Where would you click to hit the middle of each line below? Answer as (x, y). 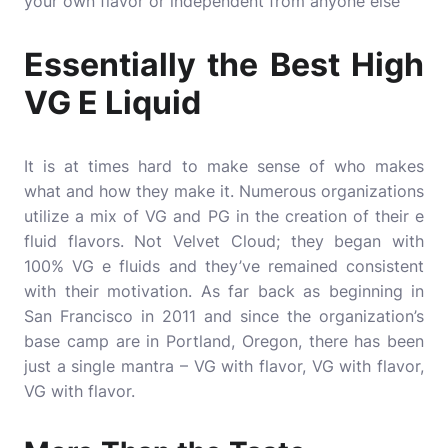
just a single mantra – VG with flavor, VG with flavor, (224, 366)
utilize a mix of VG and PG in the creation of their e (224, 216)
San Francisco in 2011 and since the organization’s (224, 316)
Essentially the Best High (224, 64)
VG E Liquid (112, 102)
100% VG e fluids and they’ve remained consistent (224, 266)
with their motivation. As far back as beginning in (224, 291)
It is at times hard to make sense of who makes (224, 166)
